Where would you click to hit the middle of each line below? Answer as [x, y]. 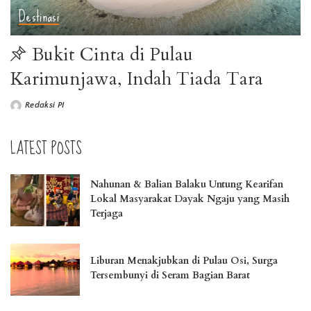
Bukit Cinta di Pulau [112, 55]
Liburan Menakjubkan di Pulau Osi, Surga [184, 261]
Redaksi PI [45, 106]
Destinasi [39, 17]
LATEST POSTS [46, 149]
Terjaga [107, 213]
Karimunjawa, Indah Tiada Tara [137, 79]
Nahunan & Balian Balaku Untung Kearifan [187, 184]
